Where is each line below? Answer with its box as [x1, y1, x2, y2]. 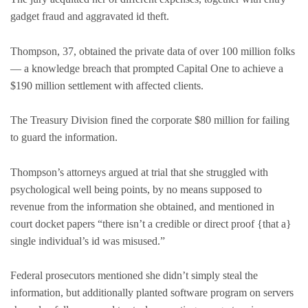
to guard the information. [10, 131, 118, 144]
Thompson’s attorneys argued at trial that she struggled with [10, 166, 268, 178]
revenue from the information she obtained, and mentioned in [10, 200, 274, 212]
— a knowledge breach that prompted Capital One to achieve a [10, 62, 283, 74]
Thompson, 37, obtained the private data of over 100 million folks [10, 45, 295, 57]
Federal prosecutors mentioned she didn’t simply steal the [10, 269, 258, 282]
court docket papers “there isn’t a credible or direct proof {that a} [10, 217, 291, 230]
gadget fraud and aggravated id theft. [10, 10, 169, 22]
